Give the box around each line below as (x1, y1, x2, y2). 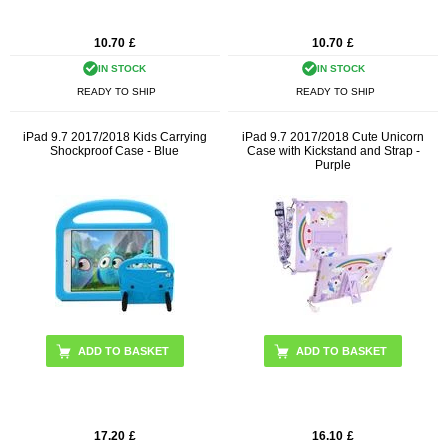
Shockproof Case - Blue (50, 143, 180, 158)
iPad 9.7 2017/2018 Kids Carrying (22, 129, 207, 144)
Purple (315, 157, 352, 172)
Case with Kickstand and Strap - (246, 143, 420, 158)
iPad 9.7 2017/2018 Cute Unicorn (242, 129, 425, 144)
